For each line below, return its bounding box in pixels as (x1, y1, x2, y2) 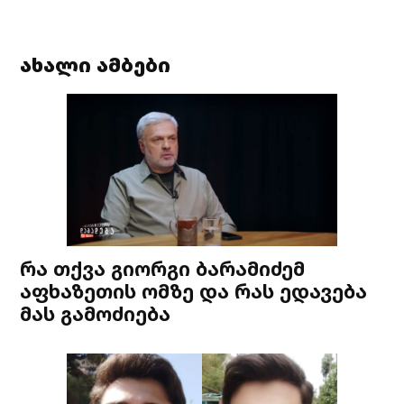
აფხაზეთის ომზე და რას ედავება (20, 278, 368, 305)
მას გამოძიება (20, 300, 171, 327)
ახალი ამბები (20, 51, 171, 78)
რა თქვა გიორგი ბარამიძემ (20, 255, 306, 282)
